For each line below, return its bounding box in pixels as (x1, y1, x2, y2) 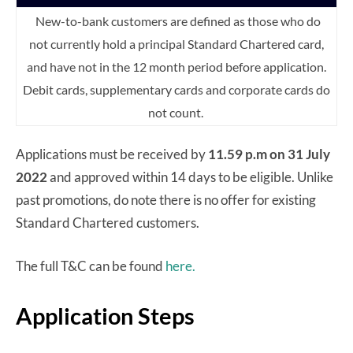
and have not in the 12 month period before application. (27, 58, 326, 74)
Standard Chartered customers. (16, 214, 202, 231)
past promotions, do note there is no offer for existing (16, 191, 316, 208)
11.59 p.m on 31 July (208, 145, 330, 162)
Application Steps (16, 301, 195, 329)
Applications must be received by (16, 145, 208, 162)
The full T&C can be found (16, 257, 165, 274)
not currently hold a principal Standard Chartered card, (29, 35, 324, 51)
